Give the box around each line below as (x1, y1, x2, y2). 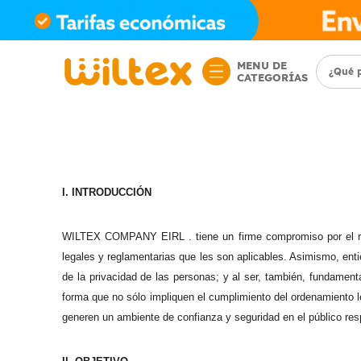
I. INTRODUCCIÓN (62, 186, 151, 198)
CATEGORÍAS (236, 70, 308, 84)
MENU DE (236, 58, 287, 72)
